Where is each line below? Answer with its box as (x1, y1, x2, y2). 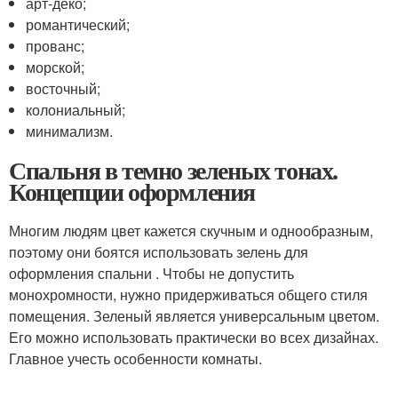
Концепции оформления (9, 173, 255, 210)
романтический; (26, 14, 131, 35)
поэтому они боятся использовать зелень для (9, 242, 308, 262)
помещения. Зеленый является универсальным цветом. (9, 306, 379, 326)
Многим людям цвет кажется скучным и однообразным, (9, 220, 373, 241)
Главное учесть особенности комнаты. (9, 348, 262, 369)
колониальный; (26, 99, 126, 120)
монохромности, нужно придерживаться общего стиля (9, 284, 368, 305)
